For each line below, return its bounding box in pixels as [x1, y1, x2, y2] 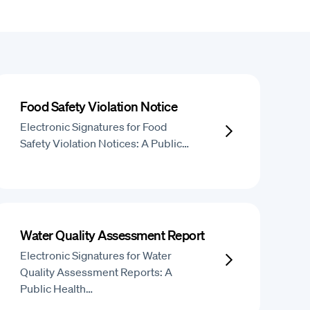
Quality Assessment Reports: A [20, 265, 173, 279]
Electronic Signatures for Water [20, 248, 172, 262]
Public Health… [20, 282, 93, 295]
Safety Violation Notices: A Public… [20, 136, 190, 150]
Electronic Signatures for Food [20, 120, 167, 134]
